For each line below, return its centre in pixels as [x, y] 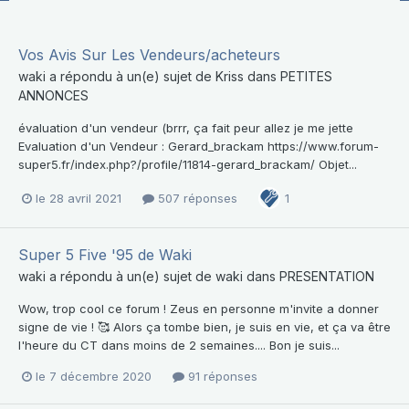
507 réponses [196, 198]
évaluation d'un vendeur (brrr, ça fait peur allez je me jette [186, 128]
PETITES [306, 76]
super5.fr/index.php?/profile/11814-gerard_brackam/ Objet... [188, 164]
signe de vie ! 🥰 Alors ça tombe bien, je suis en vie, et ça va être [204, 327]
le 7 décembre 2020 [94, 377]
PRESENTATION [327, 277]
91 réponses [221, 377]
